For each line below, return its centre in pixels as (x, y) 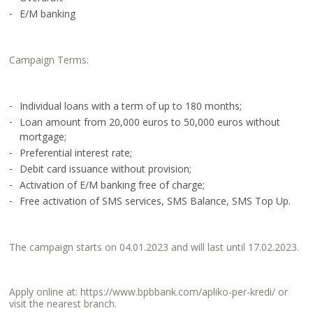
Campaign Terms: (49, 60)
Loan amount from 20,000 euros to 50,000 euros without (150, 122)
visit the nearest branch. (63, 304)
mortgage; (43, 137)
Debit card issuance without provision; (106, 169)
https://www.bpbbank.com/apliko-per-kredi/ (178, 292)
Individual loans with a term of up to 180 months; (131, 106)
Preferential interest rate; (76, 153)
